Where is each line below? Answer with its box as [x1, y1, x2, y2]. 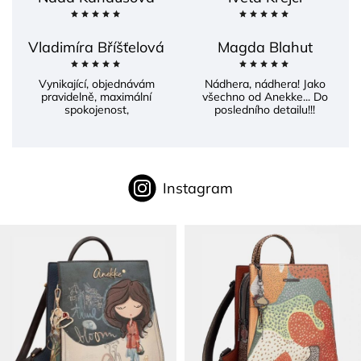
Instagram [163, 178, 233, 197]
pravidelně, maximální [41, 89, 151, 104]
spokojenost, [64, 102, 129, 117]
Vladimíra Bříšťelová [28, 37, 164, 56]
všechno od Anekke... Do [201, 89, 328, 104]
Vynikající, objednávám [38, 76, 155, 91]
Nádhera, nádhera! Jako [204, 76, 326, 91]
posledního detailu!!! [214, 102, 315, 117]
